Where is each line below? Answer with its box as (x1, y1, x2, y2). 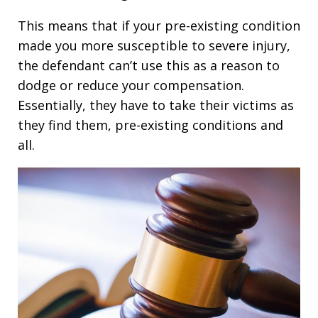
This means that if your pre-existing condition (18, 17, 300, 35)
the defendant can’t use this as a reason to (18, 57, 280, 75)
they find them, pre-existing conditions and (18, 116, 283, 134)
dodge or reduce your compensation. (18, 77, 244, 94)
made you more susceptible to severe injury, (18, 37, 290, 55)
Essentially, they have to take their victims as (18, 97, 294, 114)
